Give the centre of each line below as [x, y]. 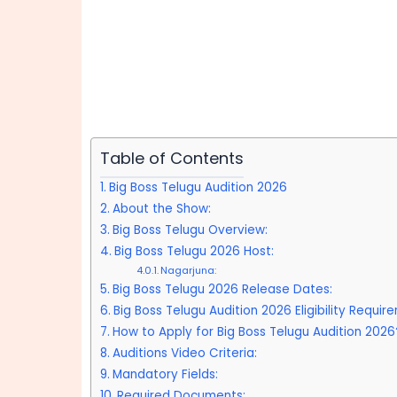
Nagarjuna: [188, 270]
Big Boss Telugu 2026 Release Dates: [222, 289]
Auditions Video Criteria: [184, 353]
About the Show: [161, 209]
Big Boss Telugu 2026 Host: [194, 251]
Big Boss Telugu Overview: [190, 230]
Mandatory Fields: [165, 374]
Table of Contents [172, 158]
